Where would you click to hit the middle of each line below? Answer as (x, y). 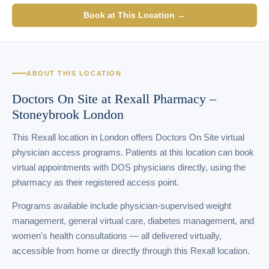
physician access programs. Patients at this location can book (133, 152)
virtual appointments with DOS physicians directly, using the (129, 167)
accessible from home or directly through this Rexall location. (131, 251)
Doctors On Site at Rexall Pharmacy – (114, 99)
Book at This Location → (134, 15)
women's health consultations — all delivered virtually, (117, 236)
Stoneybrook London (68, 114)
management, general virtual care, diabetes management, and (133, 221)
